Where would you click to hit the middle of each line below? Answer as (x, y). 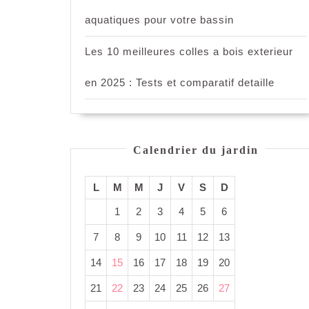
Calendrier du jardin (196, 150)
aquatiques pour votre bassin (159, 20)
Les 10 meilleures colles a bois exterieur (189, 52)
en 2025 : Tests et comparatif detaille (180, 83)
